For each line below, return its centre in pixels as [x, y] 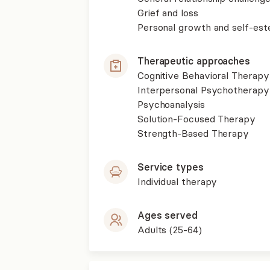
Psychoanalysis [171, 104]
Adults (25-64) [169, 229]
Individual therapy [177, 181]
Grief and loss [168, 12]
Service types [170, 167]
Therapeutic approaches [194, 61]
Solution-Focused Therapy [196, 118]
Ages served [167, 215]
